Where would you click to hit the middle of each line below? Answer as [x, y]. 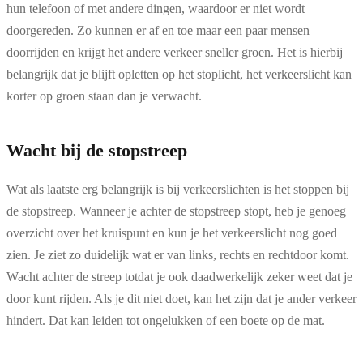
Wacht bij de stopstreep [97, 150]
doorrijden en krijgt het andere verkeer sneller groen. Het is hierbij [175, 52]
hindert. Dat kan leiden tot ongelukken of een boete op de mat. [167, 320]
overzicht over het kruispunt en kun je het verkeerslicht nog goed [172, 233]
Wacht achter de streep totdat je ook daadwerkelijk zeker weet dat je [179, 276]
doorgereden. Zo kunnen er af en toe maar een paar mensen [158, 30]
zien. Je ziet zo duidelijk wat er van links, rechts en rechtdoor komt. [178, 254]
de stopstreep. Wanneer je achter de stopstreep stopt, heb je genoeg [176, 211]
